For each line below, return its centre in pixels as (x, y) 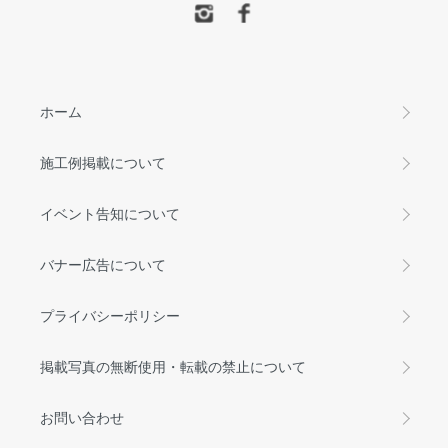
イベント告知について (110, 213)
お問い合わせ (82, 417)
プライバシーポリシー (110, 315)
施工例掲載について (103, 162)
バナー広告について (103, 264)
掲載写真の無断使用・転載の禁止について (173, 366)
